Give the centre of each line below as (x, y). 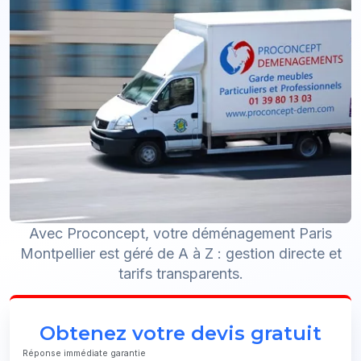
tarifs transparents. (180, 274)
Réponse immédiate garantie (84, 353)
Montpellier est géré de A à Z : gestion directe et (180, 253)
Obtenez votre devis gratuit (180, 333)
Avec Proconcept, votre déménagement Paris (180, 233)
